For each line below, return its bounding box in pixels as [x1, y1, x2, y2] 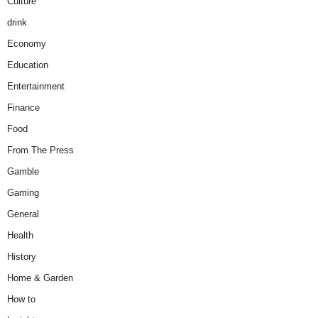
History [7, 251, 36, 262]
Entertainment [7, 80, 65, 92]
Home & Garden [7, 272, 73, 283]
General [7, 208, 39, 219]
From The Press [7, 144, 74, 155]
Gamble [7, 165, 39, 177]
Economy [7, 38, 46, 49]
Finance [7, 102, 40, 113]
